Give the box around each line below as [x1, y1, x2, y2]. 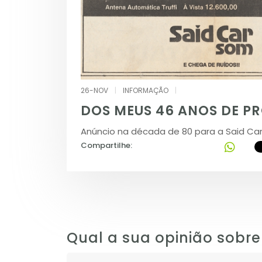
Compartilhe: [81, 140, 132, 151]
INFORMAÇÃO [121, 85, 170, 96]
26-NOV [81, 85, 108, 96]
